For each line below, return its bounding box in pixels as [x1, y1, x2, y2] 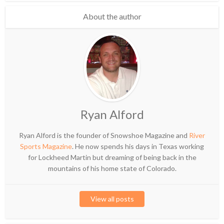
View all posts [90, 194, 134, 203]
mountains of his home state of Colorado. [47, 164, 176, 173]
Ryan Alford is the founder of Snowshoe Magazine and [19, 131, 189, 140]
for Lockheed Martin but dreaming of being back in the [27, 153, 196, 162]
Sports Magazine [20, 142, 72, 151]
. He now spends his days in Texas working [72, 142, 204, 151]
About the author [82, 11, 141, 21]
